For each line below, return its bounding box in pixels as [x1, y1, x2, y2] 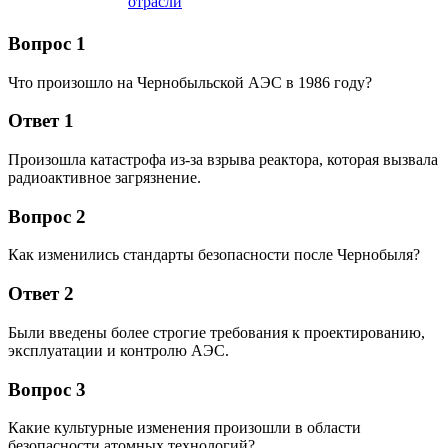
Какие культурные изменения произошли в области [8, 419, 361, 437]
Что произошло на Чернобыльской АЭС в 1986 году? [8, 73, 372, 91]
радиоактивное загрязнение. [8, 168, 201, 186]
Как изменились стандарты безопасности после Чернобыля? [8, 246, 420, 264]
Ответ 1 [8, 110, 74, 132]
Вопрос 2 [8, 205, 86, 227]
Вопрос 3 [8, 378, 86, 400]
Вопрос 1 [8, 32, 86, 54]
